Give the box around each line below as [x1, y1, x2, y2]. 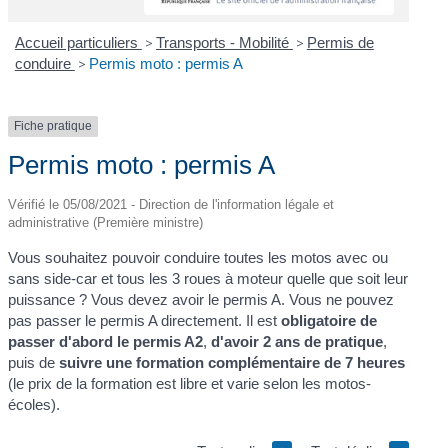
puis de [8, 353, 60, 371]
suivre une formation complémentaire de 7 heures [59, 353, 406, 371]
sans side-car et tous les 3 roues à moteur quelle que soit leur [8, 269, 409, 287]
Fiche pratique [14, 119, 93, 134]
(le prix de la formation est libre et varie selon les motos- [8, 374, 372, 392]
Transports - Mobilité [155, 34, 293, 52]
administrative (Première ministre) [8, 214, 204, 230]
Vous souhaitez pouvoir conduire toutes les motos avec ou [8, 248, 389, 266]
